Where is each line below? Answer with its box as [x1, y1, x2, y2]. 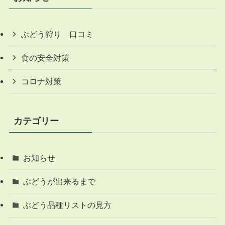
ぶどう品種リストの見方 [23, 200, 112, 210]
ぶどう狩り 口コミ [21, 29, 94, 39]
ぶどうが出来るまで [23, 177, 96, 186]
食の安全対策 [21, 53, 70, 62]
